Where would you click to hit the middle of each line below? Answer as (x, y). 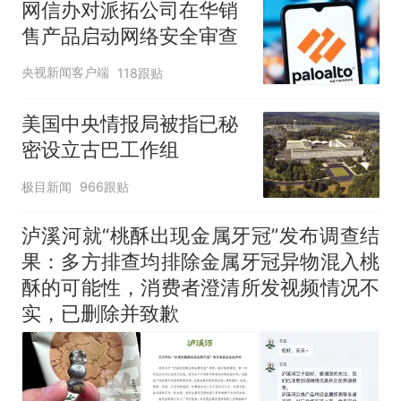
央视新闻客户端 (65, 73)
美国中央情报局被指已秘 (129, 124)
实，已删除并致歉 (100, 313)
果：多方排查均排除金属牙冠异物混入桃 (200, 261)
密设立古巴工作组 (100, 150)
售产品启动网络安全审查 (129, 35)
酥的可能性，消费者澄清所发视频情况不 (200, 287)
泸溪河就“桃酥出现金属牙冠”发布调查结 (200, 235)
